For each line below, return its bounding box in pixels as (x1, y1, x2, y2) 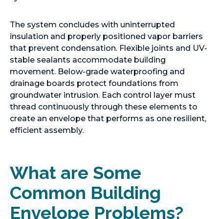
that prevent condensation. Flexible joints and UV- (10, 44, 207, 53)
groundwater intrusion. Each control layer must (10, 90, 196, 100)
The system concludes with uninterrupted (10, 20, 175, 29)
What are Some (10, 162, 141, 183)
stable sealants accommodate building (10, 55, 166, 65)
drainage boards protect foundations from (10, 79, 178, 88)
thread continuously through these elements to (10, 102, 197, 111)
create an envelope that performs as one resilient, (10, 114, 206, 123)
